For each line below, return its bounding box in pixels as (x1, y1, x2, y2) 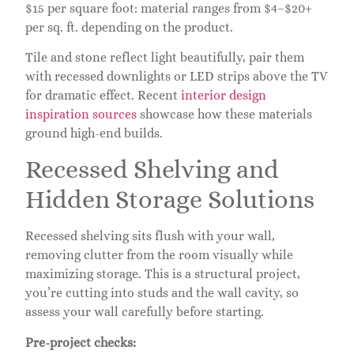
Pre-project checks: (25, 334, 136, 350)
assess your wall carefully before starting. (25, 304, 264, 320)
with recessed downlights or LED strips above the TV (25, 69, 327, 85)
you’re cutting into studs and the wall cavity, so (25, 285, 299, 301)
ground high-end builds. (25, 126, 163, 141)
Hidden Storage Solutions (25, 185, 314, 214)
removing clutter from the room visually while (25, 247, 293, 263)
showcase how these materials (137, 107, 312, 122)
